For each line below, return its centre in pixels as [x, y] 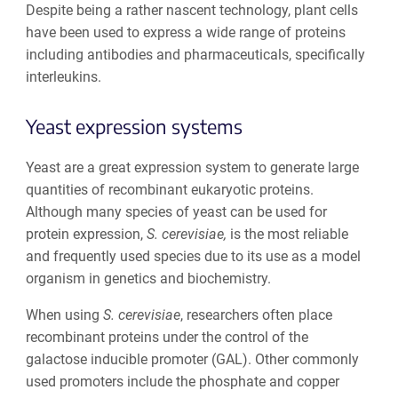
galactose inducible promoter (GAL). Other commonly [192, 359]
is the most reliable [289, 234]
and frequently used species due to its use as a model [193, 256]
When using [64, 314]
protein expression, [86, 234]
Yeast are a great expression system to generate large [192, 167]
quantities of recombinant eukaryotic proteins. [169, 189]
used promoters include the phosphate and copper [182, 381]
